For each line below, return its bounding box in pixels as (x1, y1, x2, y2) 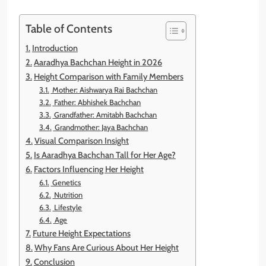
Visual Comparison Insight (34, 135, 129, 146)
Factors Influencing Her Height (33, 163, 144, 175)
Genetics (50, 177, 81, 187)
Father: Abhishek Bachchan (52, 97, 141, 107)
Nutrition (52, 189, 83, 199)
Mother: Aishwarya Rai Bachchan (50, 84, 158, 94)
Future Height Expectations (32, 227, 131, 239)
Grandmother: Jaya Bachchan (53, 122, 148, 132)
